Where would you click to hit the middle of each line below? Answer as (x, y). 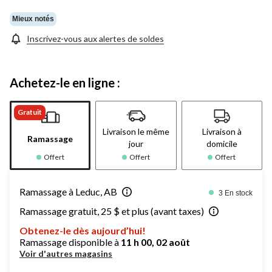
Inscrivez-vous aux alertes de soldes (95, 38)
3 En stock (236, 193)
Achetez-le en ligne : (65, 82)
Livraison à (222, 131)
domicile (222, 143)
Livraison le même (136, 131)
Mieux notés (33, 19)
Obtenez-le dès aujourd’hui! (83, 230)
